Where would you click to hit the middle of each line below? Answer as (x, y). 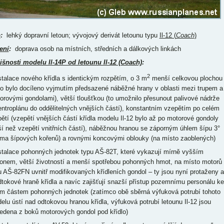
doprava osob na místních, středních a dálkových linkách (96, 49)
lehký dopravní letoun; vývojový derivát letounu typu (81, 35)
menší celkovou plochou (186, 78)
